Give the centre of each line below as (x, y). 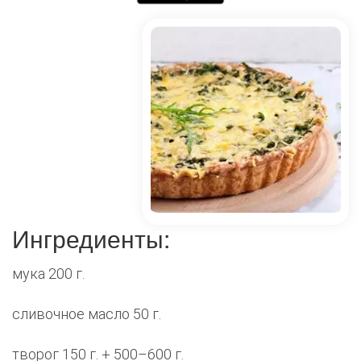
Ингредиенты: (91, 239)
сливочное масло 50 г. (87, 314)
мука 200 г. (48, 274)
